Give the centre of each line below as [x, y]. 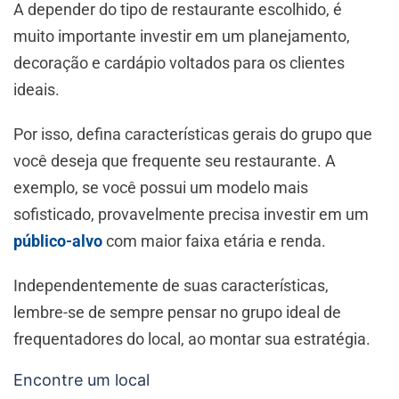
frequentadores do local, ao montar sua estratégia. [194, 339]
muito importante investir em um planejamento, [182, 37]
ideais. [38, 90]
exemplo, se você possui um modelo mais [161, 188]
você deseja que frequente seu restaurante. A [175, 161]
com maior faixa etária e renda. [214, 241]
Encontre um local [81, 380]
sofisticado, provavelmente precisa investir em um [191, 215]
